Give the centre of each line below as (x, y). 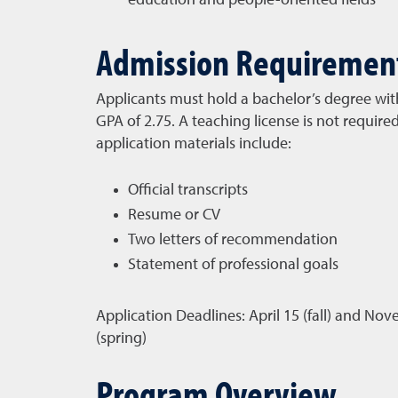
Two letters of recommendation (232, 240)
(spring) (121, 338)
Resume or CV (174, 215)
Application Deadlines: (172, 316)
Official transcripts (187, 190)
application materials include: (193, 144)
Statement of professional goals (233, 265)
